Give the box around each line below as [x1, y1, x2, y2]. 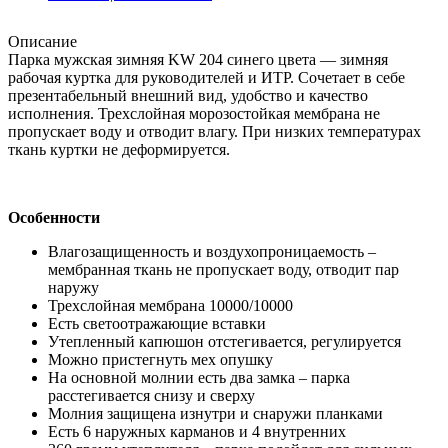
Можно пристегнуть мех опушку [48, 350, 273, 368]
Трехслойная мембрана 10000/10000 [48, 296, 293, 314]
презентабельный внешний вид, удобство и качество [8, 86, 368, 104]
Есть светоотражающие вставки [48, 314, 266, 332]
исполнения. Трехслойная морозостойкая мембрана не [8, 104, 380, 122]
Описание [8, 32, 77, 50]
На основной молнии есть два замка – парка [48, 368, 350, 386]
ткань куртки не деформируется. [8, 140, 230, 158]
